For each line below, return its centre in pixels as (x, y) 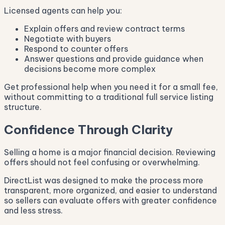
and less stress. (33, 210)
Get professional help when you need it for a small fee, (111, 87)
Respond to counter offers (76, 48)
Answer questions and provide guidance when (114, 59)
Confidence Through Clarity (88, 129)
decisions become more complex (90, 69)
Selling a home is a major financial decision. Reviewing (110, 152)
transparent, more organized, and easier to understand (110, 190)
